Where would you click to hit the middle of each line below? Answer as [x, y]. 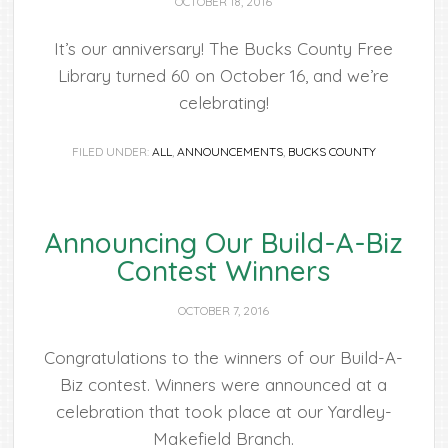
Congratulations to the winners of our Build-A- [224, 357]
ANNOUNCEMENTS [229, 151]
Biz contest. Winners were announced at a [224, 384]
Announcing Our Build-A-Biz [223, 242]
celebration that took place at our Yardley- [223, 411]
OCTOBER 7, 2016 [224, 310]
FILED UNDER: [111, 151]
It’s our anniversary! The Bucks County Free [224, 48]
